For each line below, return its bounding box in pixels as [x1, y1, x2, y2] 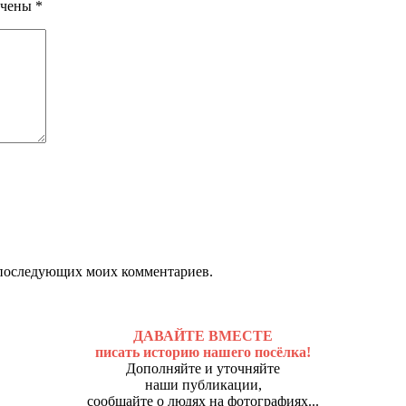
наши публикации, [144, 376, 262, 392]
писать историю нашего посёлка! [95, 343, 311, 360]
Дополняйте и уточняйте [126, 360, 280, 376]
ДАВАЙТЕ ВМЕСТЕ [133, 327, 273, 343]
